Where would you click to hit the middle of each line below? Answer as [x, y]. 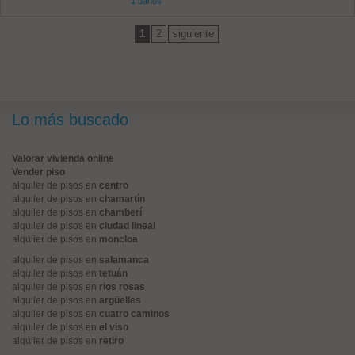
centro [114, 185]
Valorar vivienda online [63, 158]
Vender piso [38, 172]
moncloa [118, 239]
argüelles [120, 300]
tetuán [113, 273]
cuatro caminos [134, 314]
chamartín [122, 199]
